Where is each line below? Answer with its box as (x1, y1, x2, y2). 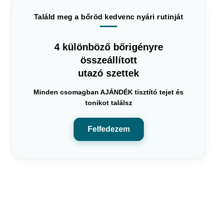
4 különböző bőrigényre (54, 41, 163, 52)
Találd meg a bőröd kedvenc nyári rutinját (33, 12, 184, 21)
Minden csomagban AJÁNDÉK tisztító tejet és (33, 88, 184, 96)
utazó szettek (78, 67, 139, 78)
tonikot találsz (85, 98, 132, 107)
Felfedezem (87, 124, 130, 133)
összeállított (80, 54, 137, 65)
